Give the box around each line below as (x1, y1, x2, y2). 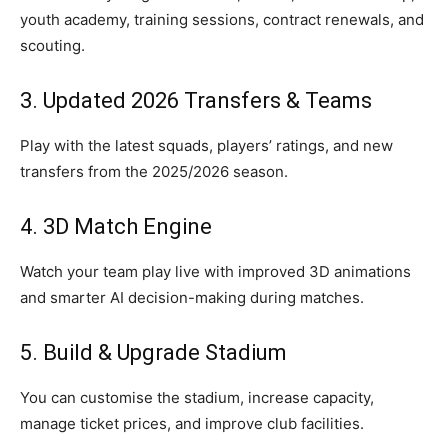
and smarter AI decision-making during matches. (20, 287, 364, 307)
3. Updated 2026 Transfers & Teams (20, 87, 372, 113)
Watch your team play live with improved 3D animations (20, 261, 411, 281)
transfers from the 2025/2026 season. (20, 161, 288, 181)
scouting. (20, 35, 85, 55)
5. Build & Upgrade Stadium (20, 339, 287, 365)
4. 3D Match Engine (20, 213, 212, 239)
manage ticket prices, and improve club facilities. (20, 413, 364, 433)
